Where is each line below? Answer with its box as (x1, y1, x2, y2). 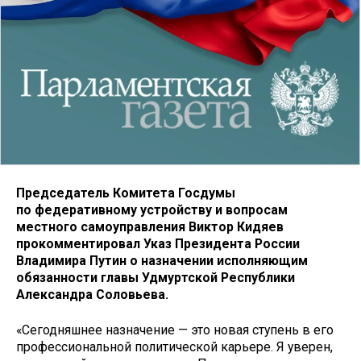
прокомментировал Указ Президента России (16, 235, 300, 251)
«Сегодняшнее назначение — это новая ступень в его (16, 322, 334, 338)
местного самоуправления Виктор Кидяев (16, 218, 284, 234)
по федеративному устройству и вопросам (16, 201, 288, 218)
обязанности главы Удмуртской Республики (16, 269, 295, 285)
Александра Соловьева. (16, 286, 168, 302)
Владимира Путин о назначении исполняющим (16, 252, 308, 268)
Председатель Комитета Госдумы (16, 185, 235, 201)
